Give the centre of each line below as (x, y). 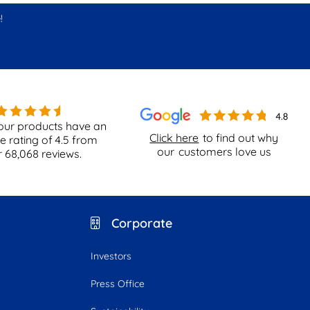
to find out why (241, 137)
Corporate (142, 223)
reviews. (61, 153)
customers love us (225, 151)
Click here (174, 137)
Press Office (118, 283)
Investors (111, 256)
